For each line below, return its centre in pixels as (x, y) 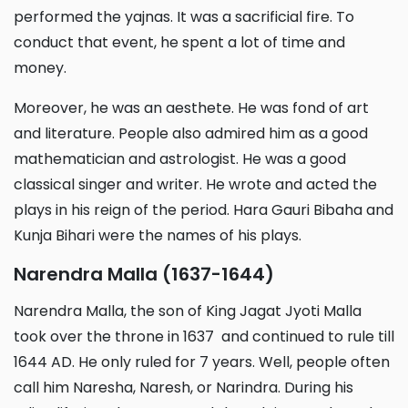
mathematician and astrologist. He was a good (180, 158)
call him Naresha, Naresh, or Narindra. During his (184, 387)
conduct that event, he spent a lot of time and (179, 42)
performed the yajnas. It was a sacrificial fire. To (184, 16)
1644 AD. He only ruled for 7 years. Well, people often (202, 362)
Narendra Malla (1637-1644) (150, 274)
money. (40, 67)
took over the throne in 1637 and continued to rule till (204, 336)
